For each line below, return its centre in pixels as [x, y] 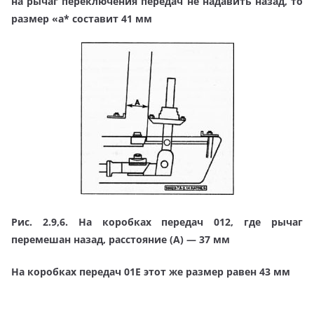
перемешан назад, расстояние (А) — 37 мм [121, 239]
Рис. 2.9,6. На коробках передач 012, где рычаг [157, 221]
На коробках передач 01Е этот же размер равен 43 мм [151, 271]
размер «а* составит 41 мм [82, 18]
